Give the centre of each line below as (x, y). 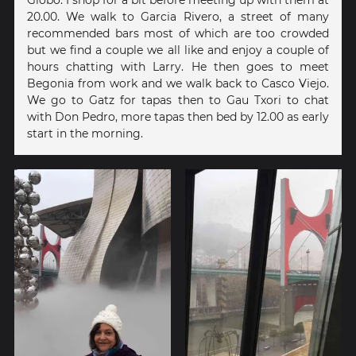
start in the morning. (85, 133)
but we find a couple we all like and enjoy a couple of (178, 50)
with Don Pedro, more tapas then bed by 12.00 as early (178, 116)
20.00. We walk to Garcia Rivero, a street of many (178, 16)
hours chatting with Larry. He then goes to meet (178, 66)
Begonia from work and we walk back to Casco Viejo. (178, 83)
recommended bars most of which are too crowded (178, 33)
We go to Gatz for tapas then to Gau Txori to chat (178, 100)
